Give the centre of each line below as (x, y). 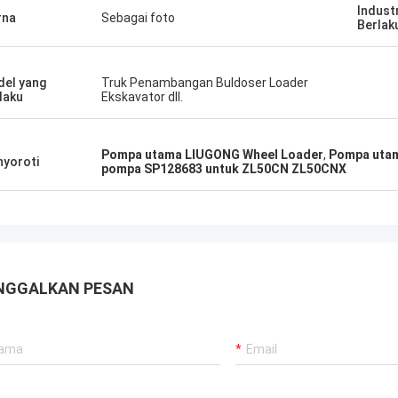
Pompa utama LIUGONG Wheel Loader (212, 155)
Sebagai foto (138, 18)
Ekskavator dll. (142, 97)
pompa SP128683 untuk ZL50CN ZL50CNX (224, 169)
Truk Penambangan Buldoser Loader (205, 83)
